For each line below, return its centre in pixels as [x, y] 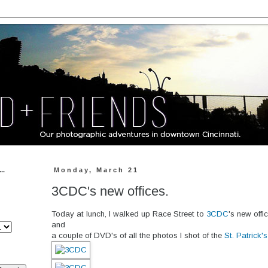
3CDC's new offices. [110, 191]
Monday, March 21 [97, 170]
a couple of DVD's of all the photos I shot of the [138, 235]
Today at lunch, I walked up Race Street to [129, 214]
